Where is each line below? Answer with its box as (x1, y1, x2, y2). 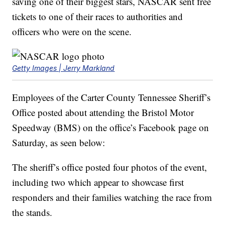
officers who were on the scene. (12, 25, 132, 38)
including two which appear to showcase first (12, 176, 184, 189)
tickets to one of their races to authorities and (12, 10, 183, 23)
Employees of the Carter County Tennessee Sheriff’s (12, 91, 211, 104)
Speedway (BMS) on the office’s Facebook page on (12, 121, 209, 134)
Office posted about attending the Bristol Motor (12, 106, 194, 119)
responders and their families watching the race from (12, 191, 212, 204)
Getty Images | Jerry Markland (12, 64, 115, 73)
